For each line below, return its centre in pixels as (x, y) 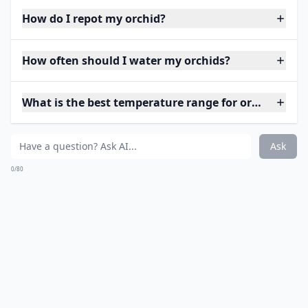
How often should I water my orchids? (126, 60)
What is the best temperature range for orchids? (154, 102)
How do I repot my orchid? (94, 19)
